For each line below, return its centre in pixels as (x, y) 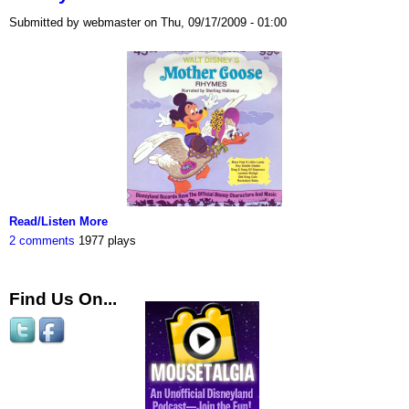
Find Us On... (63, 299)
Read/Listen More (58, 221)
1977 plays (107, 241)
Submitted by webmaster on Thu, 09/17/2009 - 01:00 (148, 22)
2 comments (42, 241)
